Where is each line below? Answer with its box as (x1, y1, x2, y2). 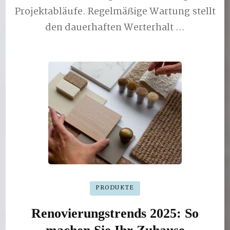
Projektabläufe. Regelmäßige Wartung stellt (14, 4, 216, 20)
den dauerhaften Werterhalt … (45, 20, 185, 35)
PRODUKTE (95, 183, 135, 193)
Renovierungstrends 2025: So (31, 205, 199, 221)
